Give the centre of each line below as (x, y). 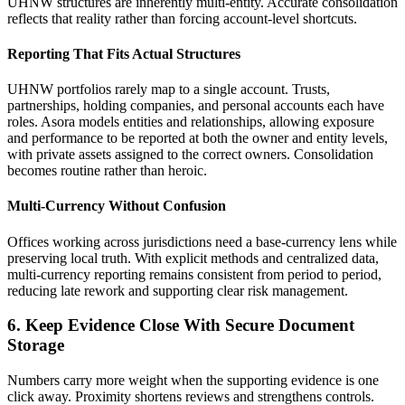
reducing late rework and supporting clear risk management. (178, 290)
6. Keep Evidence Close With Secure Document (181, 325)
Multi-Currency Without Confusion (117, 206)
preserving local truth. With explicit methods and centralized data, (193, 258)
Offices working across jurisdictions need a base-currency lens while (202, 241)
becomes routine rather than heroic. (107, 171)
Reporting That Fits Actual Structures (124, 53)
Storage (36, 345)
